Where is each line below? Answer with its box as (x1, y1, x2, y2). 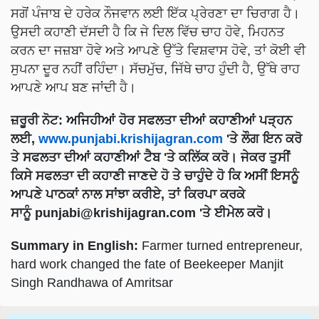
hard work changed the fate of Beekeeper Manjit (11, 256, 283, 271)
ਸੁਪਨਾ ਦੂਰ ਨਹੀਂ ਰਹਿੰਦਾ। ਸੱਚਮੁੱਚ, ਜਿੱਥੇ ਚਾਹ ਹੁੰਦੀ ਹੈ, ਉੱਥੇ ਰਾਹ (11, 61, 300, 76)
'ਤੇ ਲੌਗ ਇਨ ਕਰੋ (223, 131, 302, 146)
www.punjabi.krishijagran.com (38, 131, 223, 146)
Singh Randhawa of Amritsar (11, 275, 173, 290)
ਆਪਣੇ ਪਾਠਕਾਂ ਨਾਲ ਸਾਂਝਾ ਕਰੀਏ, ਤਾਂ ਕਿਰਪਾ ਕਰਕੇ (11, 187, 245, 202)
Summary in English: (11, 238, 142, 253)
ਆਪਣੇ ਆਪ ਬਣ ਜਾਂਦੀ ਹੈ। (11, 80, 136, 95)
